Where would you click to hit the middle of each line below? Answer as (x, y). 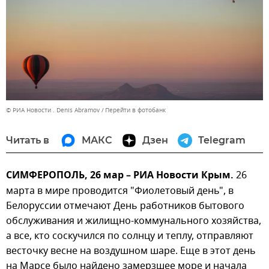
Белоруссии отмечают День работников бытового (125, 206)
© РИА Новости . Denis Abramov (53, 110)
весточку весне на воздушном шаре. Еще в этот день (131, 251)
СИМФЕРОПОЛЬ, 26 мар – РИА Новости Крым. (121, 176)
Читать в (28, 140)
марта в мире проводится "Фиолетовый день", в (120, 191)
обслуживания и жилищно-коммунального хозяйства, (134, 221)
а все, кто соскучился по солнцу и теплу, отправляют (130, 236)
